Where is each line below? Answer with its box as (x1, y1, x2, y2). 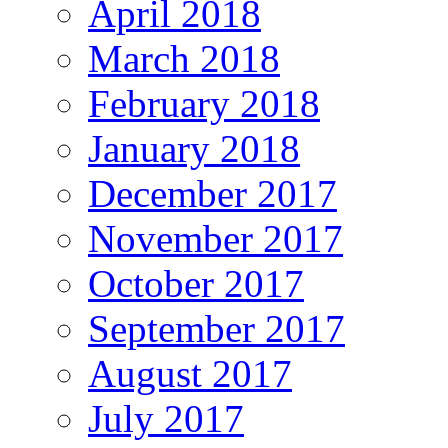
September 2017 (88, 307, 345, 351)
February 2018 (88, 82, 320, 126)
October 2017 (88, 262, 304, 306)
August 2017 (88, 352, 292, 396)
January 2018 (88, 127, 300, 171)
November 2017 (88, 217, 343, 261)
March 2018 (88, 37, 280, 81)
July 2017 (88, 397, 244, 441)
